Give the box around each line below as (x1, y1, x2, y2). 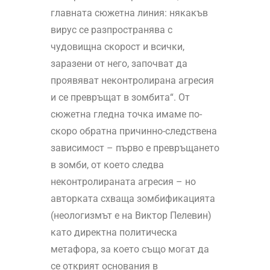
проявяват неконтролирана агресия (50, 75, 214, 87)
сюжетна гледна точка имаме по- (50, 108, 202, 121)
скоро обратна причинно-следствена (50, 125, 217, 137)
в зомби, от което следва (50, 159, 164, 171)
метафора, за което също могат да (50, 243, 209, 256)
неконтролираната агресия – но (50, 176, 196, 188)
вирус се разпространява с (50, 24, 172, 36)
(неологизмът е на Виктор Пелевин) (50, 210, 212, 222)
